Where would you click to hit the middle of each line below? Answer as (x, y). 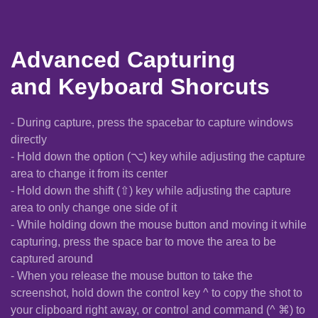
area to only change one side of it (94, 208)
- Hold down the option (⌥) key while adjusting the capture (158, 157)
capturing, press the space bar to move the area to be (143, 242)
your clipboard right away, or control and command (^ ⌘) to (158, 310)
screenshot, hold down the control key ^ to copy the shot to (157, 293)
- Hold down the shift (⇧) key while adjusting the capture (151, 191)
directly (29, 140)
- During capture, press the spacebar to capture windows (152, 123)
